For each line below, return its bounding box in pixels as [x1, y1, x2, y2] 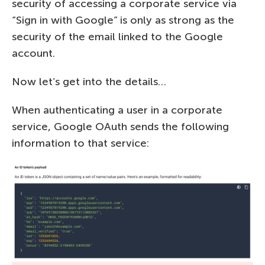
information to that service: [12, 136, 149, 150]
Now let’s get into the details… [12, 75, 166, 88]
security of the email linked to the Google [12, 30, 223, 43]
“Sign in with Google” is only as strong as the [12, 13, 234, 27]
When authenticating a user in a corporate [12, 103, 222, 117]
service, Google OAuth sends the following [12, 119, 229, 133]
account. [12, 46, 55, 60]
